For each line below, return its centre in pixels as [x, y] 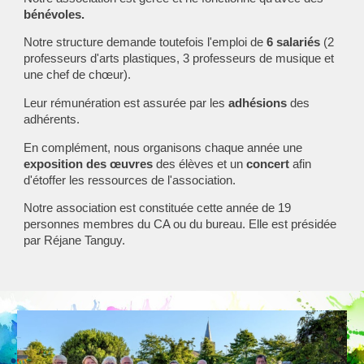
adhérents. [54, 119]
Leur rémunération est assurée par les [126, 103]
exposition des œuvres [90, 164]
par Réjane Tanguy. [75, 241]
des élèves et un [201, 164]
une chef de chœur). [78, 75]
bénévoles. [54, 14]
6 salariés [295, 43]
